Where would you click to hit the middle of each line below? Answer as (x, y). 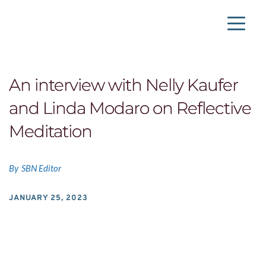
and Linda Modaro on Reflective (130, 108)
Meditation (50, 132)
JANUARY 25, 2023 (48, 199)
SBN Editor (41, 168)
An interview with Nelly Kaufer (123, 85)
